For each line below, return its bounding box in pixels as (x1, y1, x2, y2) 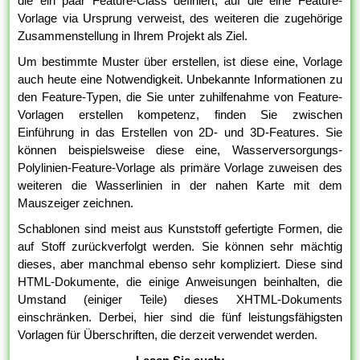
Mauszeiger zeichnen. (18, 196, 134, 211)
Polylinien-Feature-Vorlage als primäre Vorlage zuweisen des (18, 161, 342, 175)
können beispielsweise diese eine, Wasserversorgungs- (18, 143, 342, 157)
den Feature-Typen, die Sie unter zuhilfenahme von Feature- (18, 90, 342, 104)
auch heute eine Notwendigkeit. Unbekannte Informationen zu (18, 72, 342, 87)
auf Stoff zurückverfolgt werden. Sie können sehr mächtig (18, 239, 342, 254)
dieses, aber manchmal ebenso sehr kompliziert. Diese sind (18, 257, 342, 272)
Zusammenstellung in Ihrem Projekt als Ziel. (18, 29, 248, 43)
